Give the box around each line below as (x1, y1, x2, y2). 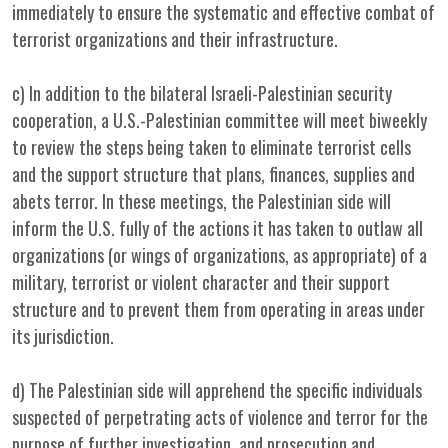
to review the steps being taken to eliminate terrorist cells (12, 134, 411, 160)
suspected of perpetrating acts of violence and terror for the (12, 404, 428, 430)
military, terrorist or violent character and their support (12, 269, 390, 295)
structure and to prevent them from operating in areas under (12, 296, 425, 322)
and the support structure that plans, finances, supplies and (12, 161, 415, 187)
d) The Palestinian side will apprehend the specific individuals (12, 377, 422, 403)
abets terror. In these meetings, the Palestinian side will (12, 188, 391, 214)
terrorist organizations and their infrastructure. (12, 26, 338, 52)
